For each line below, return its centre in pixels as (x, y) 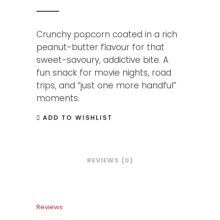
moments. (58, 98)
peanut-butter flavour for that (100, 47)
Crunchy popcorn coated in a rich (107, 34)
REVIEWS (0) (110, 160)
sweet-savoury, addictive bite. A (102, 60)
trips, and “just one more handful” (106, 85)
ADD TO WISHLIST (78, 118)
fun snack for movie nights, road (104, 73)
